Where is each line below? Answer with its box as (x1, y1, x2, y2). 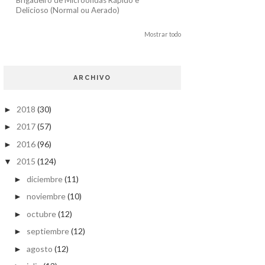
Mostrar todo (144, 30, 181, 38)
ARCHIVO (73, 73, 111, 82)
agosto (26, 243, 53, 254)
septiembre (26, 226, 69, 237)
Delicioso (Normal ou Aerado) (16, 5, 119, 15)
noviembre (26, 191, 66, 202)
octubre (26, 208, 56, 219)
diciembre (26, 173, 63, 184)
